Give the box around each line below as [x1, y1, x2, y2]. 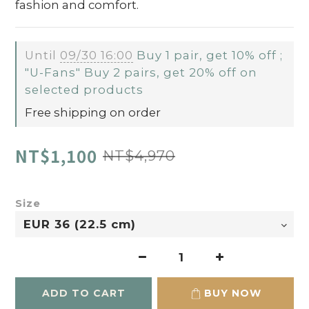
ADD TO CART [41, 287, 126, 299]
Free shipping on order [25, 106, 161, 119]
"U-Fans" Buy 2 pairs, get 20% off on [25, 66, 257, 79]
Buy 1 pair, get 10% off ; [133, 48, 283, 62]
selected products [25, 83, 143, 97]
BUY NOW [203, 287, 261, 299]
